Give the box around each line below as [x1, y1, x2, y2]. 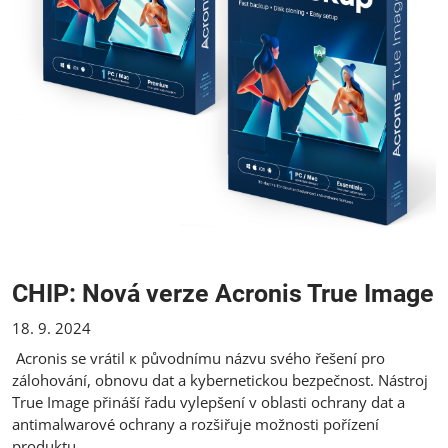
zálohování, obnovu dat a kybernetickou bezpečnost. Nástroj [12, 369, 428, 390]
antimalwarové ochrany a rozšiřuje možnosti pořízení [12, 413, 379, 434]
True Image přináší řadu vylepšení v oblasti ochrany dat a [12, 391, 405, 412]
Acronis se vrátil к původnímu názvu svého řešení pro [16, 347, 385, 368]
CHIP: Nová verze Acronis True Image [12, 278, 434, 308]
